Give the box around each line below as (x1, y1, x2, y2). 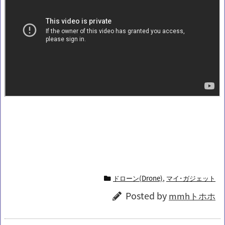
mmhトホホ (169, 189, 215, 202)
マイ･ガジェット (166, 172, 215, 183)
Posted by (126, 188, 169, 202)
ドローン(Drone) (113, 172, 163, 183)
